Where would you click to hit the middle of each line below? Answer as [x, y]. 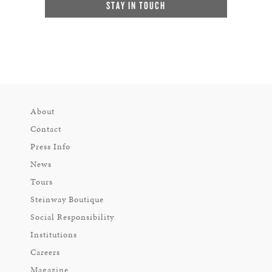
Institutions [54, 235]
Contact [46, 129]
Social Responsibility [72, 217]
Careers [45, 252]
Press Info [50, 147]
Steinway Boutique [67, 199]
